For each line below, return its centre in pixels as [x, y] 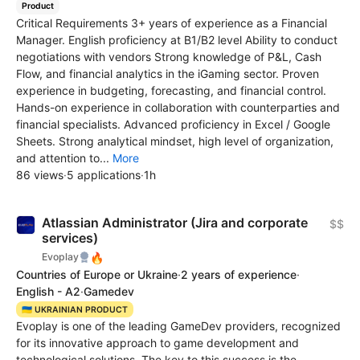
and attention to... [64, 157]
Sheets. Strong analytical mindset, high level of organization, [175, 141]
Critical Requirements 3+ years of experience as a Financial [172, 22]
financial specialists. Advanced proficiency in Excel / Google [173, 124]
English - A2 [48, 291]
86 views [40, 174]
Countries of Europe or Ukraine [97, 274]
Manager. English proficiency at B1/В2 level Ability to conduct [177, 39]
